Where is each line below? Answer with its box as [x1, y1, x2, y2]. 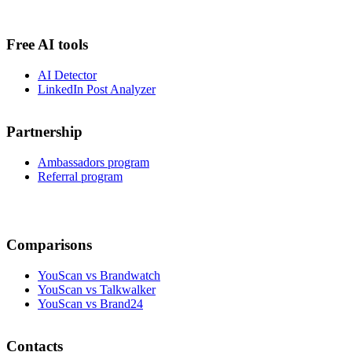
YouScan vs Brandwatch [38, 268, 160, 282]
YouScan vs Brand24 [38, 296, 143, 310]
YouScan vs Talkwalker [38, 282, 156, 296]
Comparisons [6, 236, 92, 253]
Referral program [38, 170, 123, 184]
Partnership [6, 123, 82, 141]
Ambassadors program [38, 156, 149, 170]
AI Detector [38, 68, 97, 82]
